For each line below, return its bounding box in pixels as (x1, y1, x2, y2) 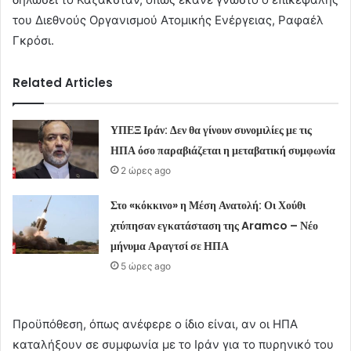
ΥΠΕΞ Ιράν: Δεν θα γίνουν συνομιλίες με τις (110, 122, 313, 139)
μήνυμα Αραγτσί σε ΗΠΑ (110, 238, 230, 255)
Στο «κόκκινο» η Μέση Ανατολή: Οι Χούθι (110, 197, 306, 214)
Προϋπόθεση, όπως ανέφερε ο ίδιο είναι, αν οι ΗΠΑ (13, 317, 298, 332)
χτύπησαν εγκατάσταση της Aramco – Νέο (110, 218, 319, 234)
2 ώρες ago (121, 165, 172, 177)
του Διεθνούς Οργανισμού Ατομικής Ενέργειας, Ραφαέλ (13, 13, 324, 28)
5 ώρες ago (121, 260, 172, 273)
